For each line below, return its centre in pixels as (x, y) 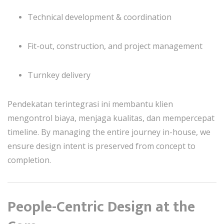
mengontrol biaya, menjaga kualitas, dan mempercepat (111, 118)
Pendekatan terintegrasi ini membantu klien (90, 104)
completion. (29, 160)
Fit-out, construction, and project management (115, 46)
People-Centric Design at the (101, 207)
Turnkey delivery (59, 75)
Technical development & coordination (99, 17)
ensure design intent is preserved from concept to (101, 146)
